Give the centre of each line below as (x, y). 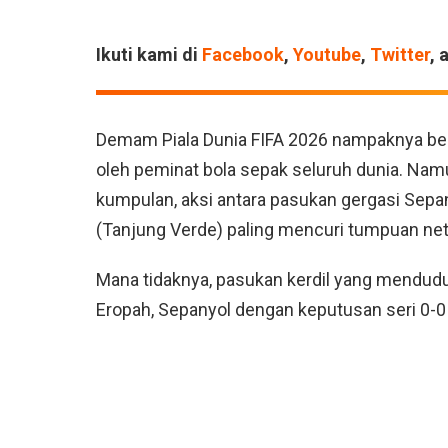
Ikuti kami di (149, 55)
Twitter (400, 55)
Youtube (327, 55)
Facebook (243, 55)
